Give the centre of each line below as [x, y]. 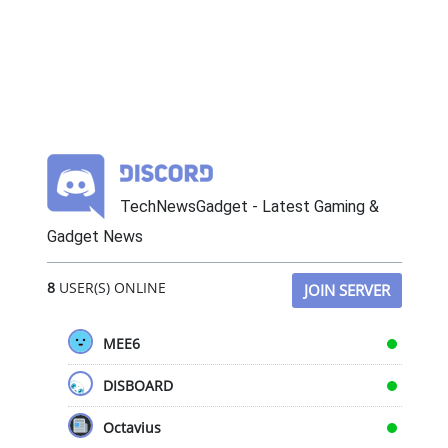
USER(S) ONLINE [110, 288]
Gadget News [94, 237]
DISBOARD [137, 386]
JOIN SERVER [346, 290]
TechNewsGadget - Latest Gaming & [249, 207]
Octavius [131, 428]
